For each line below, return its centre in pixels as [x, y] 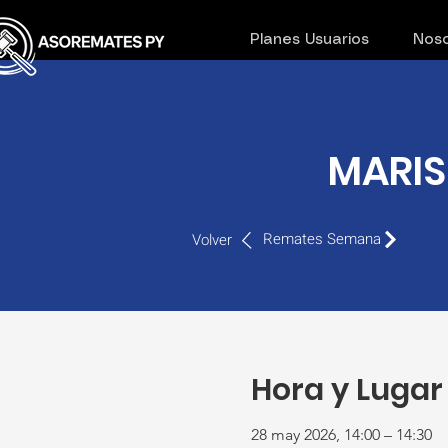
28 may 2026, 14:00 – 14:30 [341, 434]
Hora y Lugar [346, 389]
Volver [212, 240]
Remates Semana [322, 239]
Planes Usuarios [309, 40]
